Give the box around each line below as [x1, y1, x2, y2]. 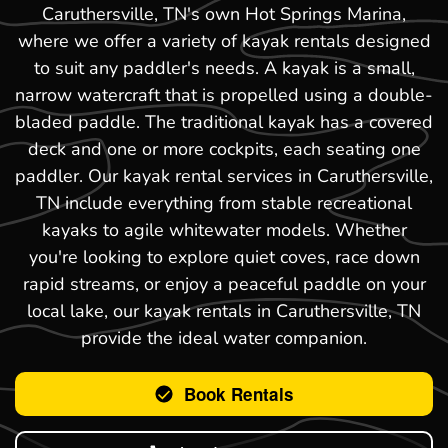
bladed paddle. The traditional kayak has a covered [15, 109, 433, 134]
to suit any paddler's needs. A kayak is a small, [33, 55, 415, 80]
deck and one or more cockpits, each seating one [27, 136, 421, 161]
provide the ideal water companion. [81, 325, 367, 350]
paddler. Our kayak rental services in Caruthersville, [15, 163, 433, 188]
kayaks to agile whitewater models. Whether [41, 217, 407, 242]
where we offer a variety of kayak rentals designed [17, 28, 431, 53]
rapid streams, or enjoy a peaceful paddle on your [22, 271, 426, 296]
